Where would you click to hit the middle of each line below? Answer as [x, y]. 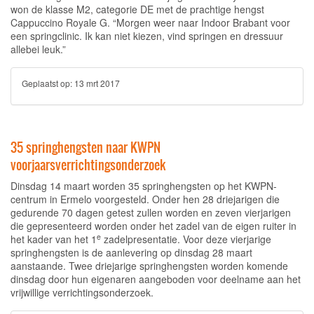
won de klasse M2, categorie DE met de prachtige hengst [137, 9]
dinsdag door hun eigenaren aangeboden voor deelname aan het [156, 279]
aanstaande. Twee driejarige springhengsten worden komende [149, 266]
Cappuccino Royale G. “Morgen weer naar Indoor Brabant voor [150, 22]
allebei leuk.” [38, 49]
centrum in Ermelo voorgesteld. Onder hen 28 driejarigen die [145, 199]
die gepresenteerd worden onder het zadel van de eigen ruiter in [153, 226]
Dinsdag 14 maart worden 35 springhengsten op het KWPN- [144, 186]
